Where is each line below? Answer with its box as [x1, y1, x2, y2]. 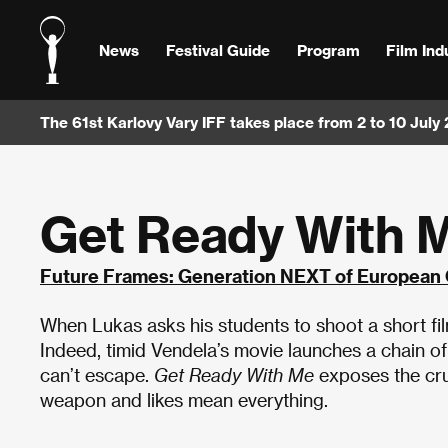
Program [296, 40, 360, 59]
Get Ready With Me [154, 364, 314, 385]
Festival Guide [165, 40, 270, 59]
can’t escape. [40, 364, 154, 385]
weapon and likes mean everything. [40, 389, 328, 410]
